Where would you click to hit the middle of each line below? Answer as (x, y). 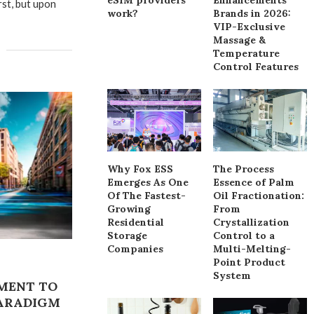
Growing (129, 209)
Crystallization (252, 223)
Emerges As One (148, 183)
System (232, 276)
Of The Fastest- (147, 196)
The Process (244, 169)
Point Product (250, 262)
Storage (128, 236)
